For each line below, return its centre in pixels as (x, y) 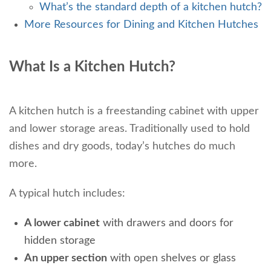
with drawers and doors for (167, 223)
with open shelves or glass (171, 258)
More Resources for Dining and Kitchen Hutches (141, 24)
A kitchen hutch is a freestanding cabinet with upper (134, 111)
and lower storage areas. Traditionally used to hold (129, 129)
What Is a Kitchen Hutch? (92, 67)
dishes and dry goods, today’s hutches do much (122, 146)
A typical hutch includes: (67, 193)
